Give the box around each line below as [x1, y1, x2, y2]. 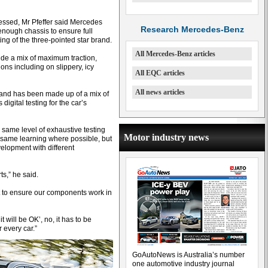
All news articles [135, 88, 185, 96]
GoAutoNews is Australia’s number [132, 251, 245, 259]
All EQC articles [135, 69, 185, 77]
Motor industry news [124, 132, 209, 142]
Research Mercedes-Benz [140, 25, 244, 34]
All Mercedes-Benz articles [135, 50, 215, 58]
